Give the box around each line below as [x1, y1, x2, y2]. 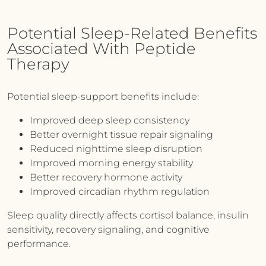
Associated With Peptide [7, 39, 196, 58]
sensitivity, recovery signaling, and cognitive [7, 224, 210, 235]
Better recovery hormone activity [30, 172, 182, 183]
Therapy [7, 55, 69, 74]
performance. [7, 238, 71, 249]
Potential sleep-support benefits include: [7, 91, 199, 102]
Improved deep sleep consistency [30, 115, 189, 126]
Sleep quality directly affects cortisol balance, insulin [7, 210, 249, 221]
